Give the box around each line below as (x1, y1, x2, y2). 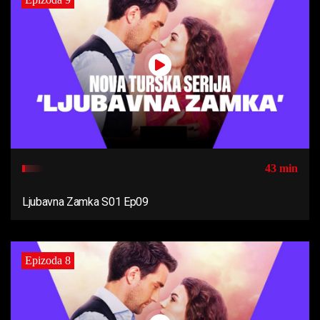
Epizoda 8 (25, 254, 71, 267)
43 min (265, 162, 298, 175)
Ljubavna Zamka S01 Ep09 (22, 195, 149, 209)
